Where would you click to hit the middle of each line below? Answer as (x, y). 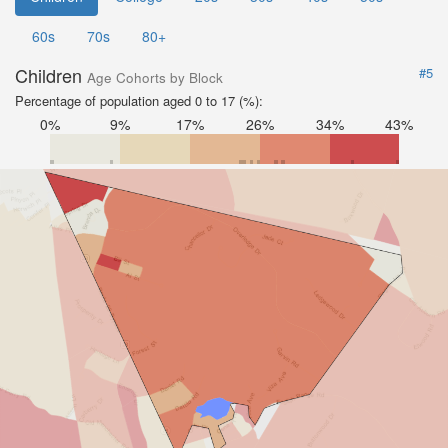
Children (51, 75)
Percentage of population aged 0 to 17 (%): (139, 100)
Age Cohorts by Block (155, 77)
